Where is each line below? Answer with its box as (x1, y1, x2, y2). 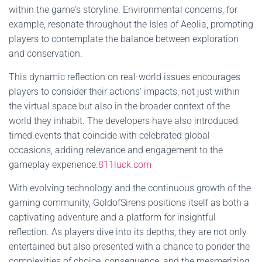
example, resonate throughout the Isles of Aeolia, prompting (9, 19, 253, 30)
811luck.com (98, 159, 151, 170)
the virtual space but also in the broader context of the (9, 101, 230, 112)
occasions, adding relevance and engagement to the (9, 144, 223, 156)
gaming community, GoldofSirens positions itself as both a (9, 197, 249, 208)
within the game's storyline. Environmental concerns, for (9, 4, 237, 15)
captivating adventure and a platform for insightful (9, 212, 216, 223)
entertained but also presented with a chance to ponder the (9, 241, 250, 252)
